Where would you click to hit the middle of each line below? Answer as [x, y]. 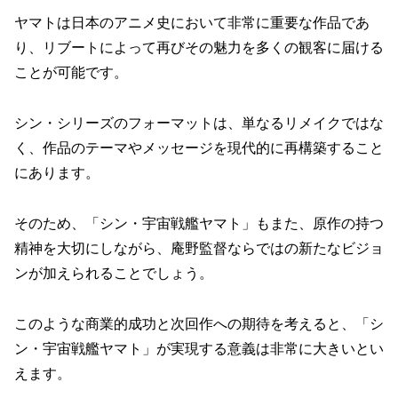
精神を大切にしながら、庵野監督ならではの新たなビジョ [199, 248]
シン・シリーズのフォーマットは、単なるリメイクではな [199, 123]
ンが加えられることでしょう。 [114, 273]
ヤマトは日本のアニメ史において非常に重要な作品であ [192, 23]
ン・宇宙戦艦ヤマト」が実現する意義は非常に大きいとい [199, 348]
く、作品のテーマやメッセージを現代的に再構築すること [199, 147]
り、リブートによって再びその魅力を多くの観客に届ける [199, 48]
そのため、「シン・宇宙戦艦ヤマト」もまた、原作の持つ [199, 223]
